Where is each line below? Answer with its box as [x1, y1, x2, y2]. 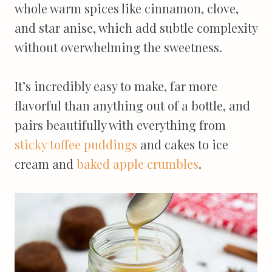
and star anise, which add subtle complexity [15, 19, 257, 36]
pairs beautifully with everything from [15, 117, 226, 133]
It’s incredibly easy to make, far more [15, 78, 217, 94]
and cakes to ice [137, 136, 228, 152]
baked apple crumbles [76, 155, 199, 172]
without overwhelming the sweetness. [15, 39, 222, 55]
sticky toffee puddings [15, 136, 137, 152]
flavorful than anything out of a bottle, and [15, 97, 250, 114]
